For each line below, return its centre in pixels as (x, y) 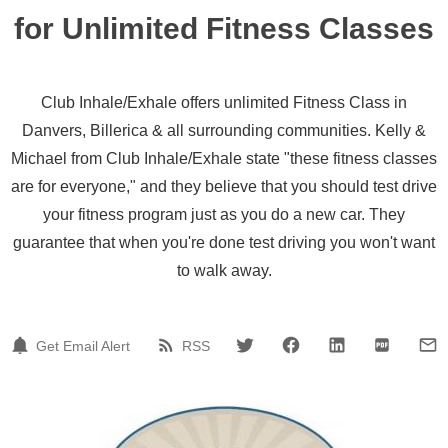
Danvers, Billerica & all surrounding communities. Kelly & (224, 130)
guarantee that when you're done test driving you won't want (224, 242)
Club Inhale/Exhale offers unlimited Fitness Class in (224, 102)
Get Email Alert (83, 345)
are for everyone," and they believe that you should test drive (224, 186)
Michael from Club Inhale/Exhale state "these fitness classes (224, 158)
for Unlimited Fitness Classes (224, 28)
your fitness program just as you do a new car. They (224, 214)
